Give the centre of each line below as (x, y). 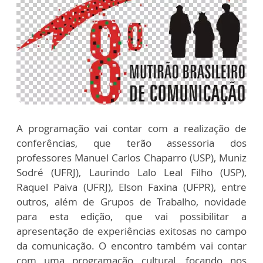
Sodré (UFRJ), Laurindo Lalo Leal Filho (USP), (131, 173)
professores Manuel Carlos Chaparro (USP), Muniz (131, 158)
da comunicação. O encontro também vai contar (131, 246)
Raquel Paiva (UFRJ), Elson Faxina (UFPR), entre (131, 187)
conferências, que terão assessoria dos (131, 143)
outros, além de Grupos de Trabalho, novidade (131, 202)
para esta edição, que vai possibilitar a (131, 217)
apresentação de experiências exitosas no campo (131, 231)
